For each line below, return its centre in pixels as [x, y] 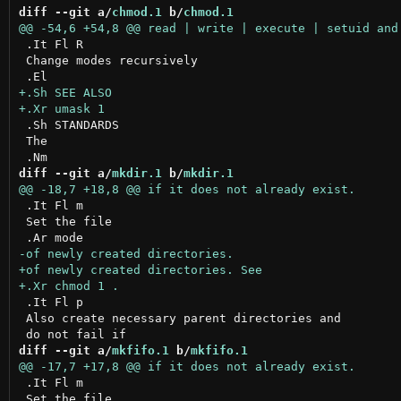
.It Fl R [51, 44]
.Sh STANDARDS [68, 124]
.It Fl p [51, 302]
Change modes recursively [108, 60]
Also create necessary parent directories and [179, 318]
